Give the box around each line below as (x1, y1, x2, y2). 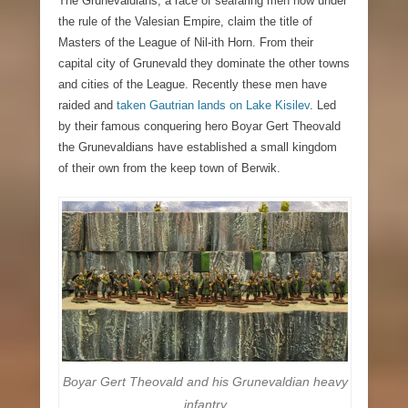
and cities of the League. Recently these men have (58, 77, 327, 92)
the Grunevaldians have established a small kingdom (58, 140, 337, 155)
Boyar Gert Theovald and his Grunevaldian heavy (62, 374, 348, 390)
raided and (58, 98, 117, 113)
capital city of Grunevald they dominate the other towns (58, 56, 350, 71)
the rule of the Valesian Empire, (58, 15, 224, 29)
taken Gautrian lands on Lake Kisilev (117, 98, 310, 113)
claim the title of (224, 15, 312, 29)
